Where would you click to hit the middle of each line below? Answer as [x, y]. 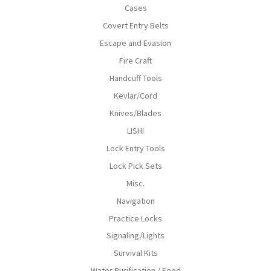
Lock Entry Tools [135, 148]
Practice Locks [135, 218]
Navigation [135, 201]
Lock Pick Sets [135, 165]
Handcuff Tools [135, 78]
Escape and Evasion [135, 43]
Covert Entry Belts [135, 25]
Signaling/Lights [135, 236]
